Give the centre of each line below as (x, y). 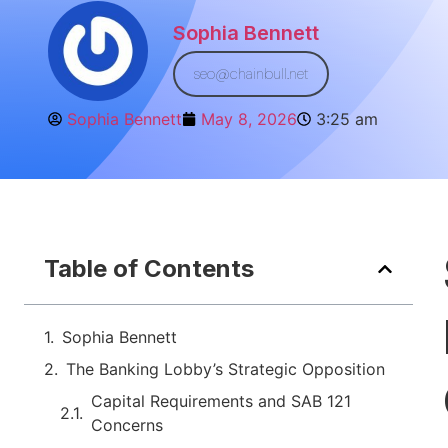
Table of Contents (149, 268)
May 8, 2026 (249, 119)
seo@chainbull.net (251, 73)
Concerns (127, 425)
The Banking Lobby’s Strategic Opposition (225, 369)
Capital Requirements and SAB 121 (221, 401)
